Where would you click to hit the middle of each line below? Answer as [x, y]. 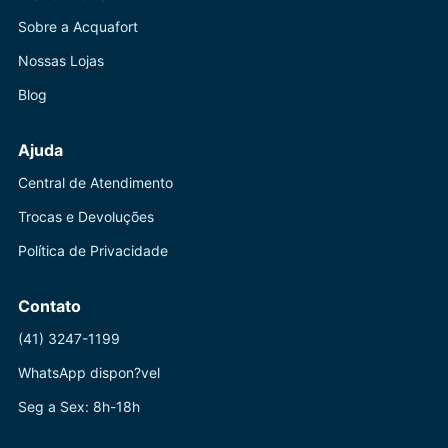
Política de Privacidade [93, 250]
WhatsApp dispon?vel [89, 372]
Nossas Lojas [61, 60]
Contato [49, 306]
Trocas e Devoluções [86, 216]
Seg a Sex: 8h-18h [79, 406]
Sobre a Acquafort [78, 26]
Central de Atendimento [95, 182]
